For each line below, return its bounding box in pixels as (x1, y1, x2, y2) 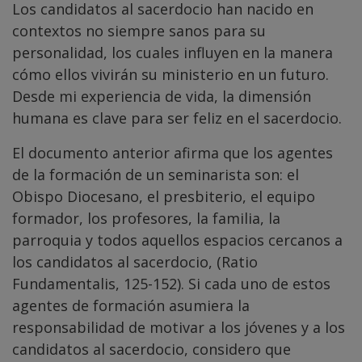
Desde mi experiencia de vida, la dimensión (12, 86, 311, 107)
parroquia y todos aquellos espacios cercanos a (12, 230, 343, 250)
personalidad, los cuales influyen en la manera (12, 43, 333, 63)
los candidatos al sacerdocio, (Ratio (12, 252, 258, 272)
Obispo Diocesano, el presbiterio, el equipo (12, 187, 315, 207)
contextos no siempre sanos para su (12, 21, 266, 41)
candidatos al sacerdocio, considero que (12, 339, 291, 360)
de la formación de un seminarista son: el (12, 165, 299, 185)
